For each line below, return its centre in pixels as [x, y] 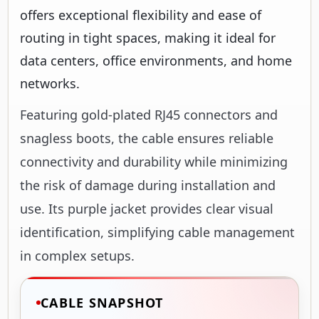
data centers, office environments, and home [156, 60]
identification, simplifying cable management [157, 232]
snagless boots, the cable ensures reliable [147, 138]
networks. [50, 83]
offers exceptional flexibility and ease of [141, 15]
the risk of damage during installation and [148, 185]
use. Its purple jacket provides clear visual [147, 208]
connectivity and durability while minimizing [154, 161]
